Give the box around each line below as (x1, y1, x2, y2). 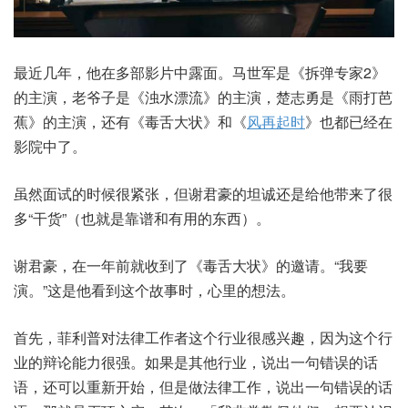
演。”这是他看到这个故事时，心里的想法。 (14, 280, 295, 301)
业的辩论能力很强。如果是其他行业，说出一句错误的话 (14, 352, 378, 373)
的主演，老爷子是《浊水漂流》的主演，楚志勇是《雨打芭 (14, 87, 393, 108)
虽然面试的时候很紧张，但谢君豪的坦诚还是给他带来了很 (14, 183, 393, 205)
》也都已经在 (305, 111, 393, 133)
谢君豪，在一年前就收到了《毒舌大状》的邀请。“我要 (14, 255, 368, 277)
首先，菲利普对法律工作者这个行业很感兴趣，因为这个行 (14, 327, 393, 349)
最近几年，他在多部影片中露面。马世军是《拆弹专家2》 (14, 62, 386, 84)
